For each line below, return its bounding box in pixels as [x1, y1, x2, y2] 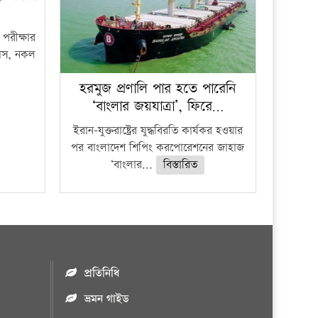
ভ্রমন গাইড [84, 290, 128, 307]
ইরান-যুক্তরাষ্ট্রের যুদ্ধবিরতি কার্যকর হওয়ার [72, 122, 243, 139]
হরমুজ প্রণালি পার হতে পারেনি [79, 78, 236, 99]
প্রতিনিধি [84, 265, 119, 282]
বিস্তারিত [163, 156, 198, 173]
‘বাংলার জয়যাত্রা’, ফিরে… [92, 96, 224, 116]
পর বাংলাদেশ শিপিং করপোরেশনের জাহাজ [71, 139, 245, 156]
